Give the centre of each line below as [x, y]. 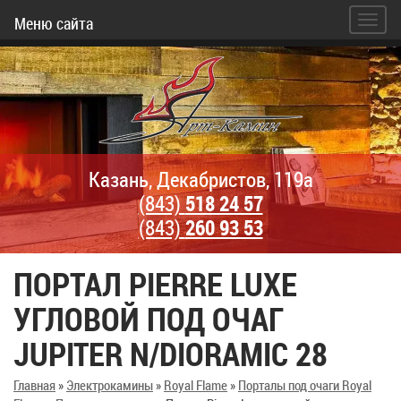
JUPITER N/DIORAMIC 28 [171, 354]
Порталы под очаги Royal [305, 385]
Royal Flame [196, 385]
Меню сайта [54, 23]
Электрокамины [110, 385]
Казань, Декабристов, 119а [200, 179]
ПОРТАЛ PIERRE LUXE [155, 284]
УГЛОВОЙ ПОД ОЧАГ [149, 319]
